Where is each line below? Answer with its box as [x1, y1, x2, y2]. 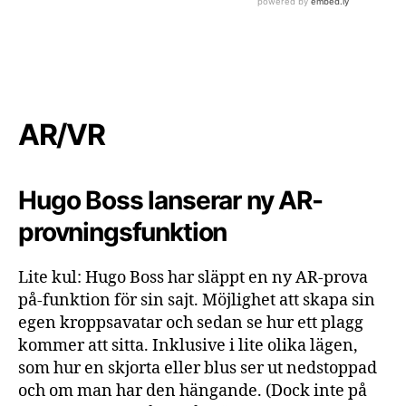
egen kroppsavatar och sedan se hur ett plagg [18, 313, 363, 333]
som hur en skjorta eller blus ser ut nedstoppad [18, 358, 377, 379]
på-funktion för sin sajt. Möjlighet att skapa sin [18, 290, 375, 311]
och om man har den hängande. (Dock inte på [18, 381, 367, 401]
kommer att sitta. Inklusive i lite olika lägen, [18, 335, 358, 356]
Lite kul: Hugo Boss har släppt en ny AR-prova [18, 267, 368, 288]
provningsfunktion [18, 217, 227, 247]
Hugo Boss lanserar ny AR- [18, 185, 323, 216]
